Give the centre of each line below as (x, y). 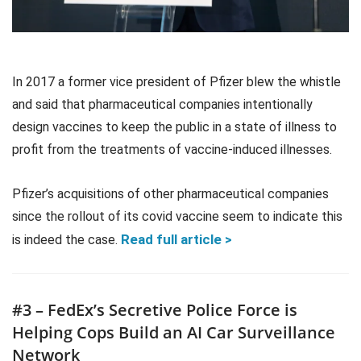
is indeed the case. (66, 239)
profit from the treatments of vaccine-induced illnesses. (172, 149)
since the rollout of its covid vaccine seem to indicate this (177, 216)
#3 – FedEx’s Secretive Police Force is (155, 310)
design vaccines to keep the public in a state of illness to (174, 127)
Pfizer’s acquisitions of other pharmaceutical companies (170, 193)
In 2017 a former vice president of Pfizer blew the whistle (176, 81)
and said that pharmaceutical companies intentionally (162, 104)
